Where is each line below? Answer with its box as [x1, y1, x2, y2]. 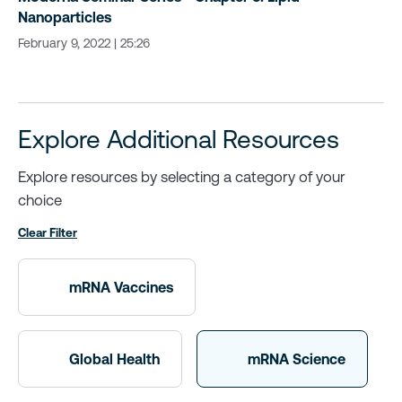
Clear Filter [18, 225, 77, 240]
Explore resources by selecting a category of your [18, 167, 345, 186]
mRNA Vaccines [69, 279, 173, 296]
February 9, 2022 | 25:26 [18, 35, 150, 50]
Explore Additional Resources [18, 124, 339, 153]
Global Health [69, 351, 160, 368]
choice [18, 190, 62, 209]
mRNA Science [248, 351, 345, 368]
